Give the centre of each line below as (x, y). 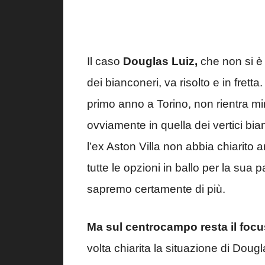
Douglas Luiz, (160, 61)
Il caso (105, 61)
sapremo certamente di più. (156, 189)
